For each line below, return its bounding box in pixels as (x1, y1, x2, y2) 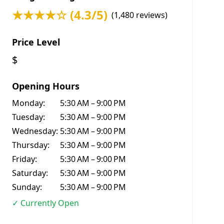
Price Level (12, 36, 60, 48)
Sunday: (12, 181, 42, 192)
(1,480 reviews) (111, 9, 167, 20)
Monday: (12, 97, 45, 108)
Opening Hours (12, 80, 79, 92)
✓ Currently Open (12, 197, 79, 208)
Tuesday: (12, 111, 45, 122)
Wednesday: (12, 125, 58, 136)
